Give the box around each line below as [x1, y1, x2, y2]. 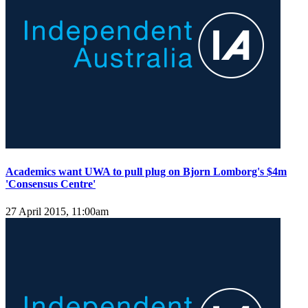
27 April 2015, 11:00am [5, 205, 109, 217]
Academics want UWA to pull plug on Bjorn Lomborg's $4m [5, 166, 287, 178]
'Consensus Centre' [5, 178, 96, 190]
